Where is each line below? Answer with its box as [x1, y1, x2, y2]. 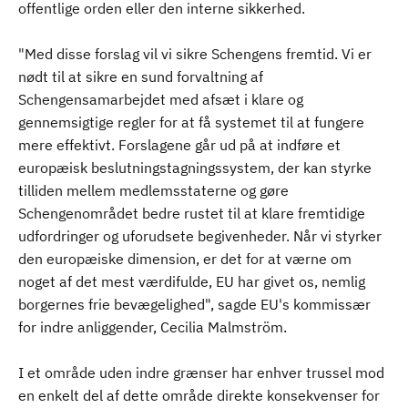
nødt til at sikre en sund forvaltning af [18, 67, 263, 86]
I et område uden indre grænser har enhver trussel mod [18, 363, 384, 382]
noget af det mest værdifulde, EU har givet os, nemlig [18, 272, 365, 291]
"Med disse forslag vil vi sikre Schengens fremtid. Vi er [18, 45, 372, 63]
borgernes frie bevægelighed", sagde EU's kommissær [18, 295, 371, 313]
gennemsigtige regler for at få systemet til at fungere [18, 113, 364, 131]
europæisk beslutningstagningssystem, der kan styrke [18, 158, 372, 177]
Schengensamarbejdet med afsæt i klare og [18, 90, 303, 108]
